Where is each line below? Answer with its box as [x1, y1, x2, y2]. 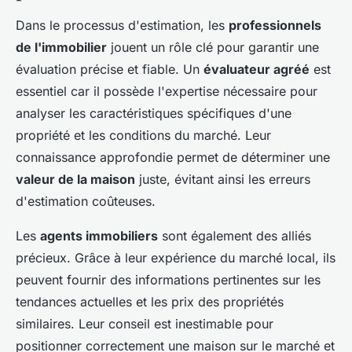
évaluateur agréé [203, 61, 310, 78]
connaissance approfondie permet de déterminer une [16, 149, 330, 166]
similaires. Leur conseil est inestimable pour [16, 316, 273, 332]
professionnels [229, 17, 321, 34]
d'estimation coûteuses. [16, 193, 156, 210]
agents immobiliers [40, 228, 158, 244]
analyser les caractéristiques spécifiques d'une [16, 105, 291, 122]
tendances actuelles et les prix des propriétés [16, 294, 284, 310]
